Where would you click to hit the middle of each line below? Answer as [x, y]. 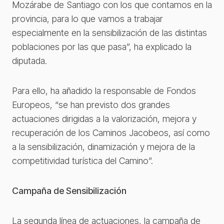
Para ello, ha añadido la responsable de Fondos [104, 90]
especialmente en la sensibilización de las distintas [109, 32]
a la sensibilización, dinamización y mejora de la [103, 146]
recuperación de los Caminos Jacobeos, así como [111, 132]
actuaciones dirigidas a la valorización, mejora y [104, 118]
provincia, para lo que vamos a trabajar [87, 18]
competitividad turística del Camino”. [82, 160]
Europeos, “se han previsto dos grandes [91, 104]
